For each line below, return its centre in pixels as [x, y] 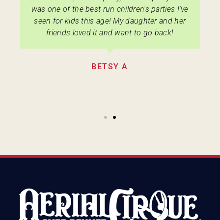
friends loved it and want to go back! [110, 33]
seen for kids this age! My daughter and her [110, 21]
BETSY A [110, 67]
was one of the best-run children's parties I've [110, 9]
